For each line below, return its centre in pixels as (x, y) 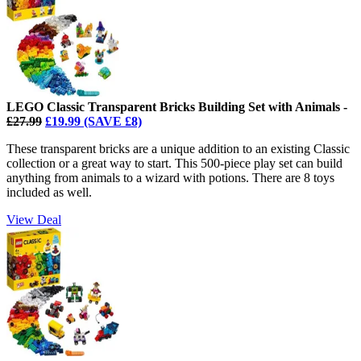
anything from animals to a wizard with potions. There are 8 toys (170, 177)
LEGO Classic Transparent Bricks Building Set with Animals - (177, 106)
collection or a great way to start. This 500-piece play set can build (174, 163)
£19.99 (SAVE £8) (93, 121)
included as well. (49, 192)
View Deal (34, 219)
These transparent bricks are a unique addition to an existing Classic (178, 148)
